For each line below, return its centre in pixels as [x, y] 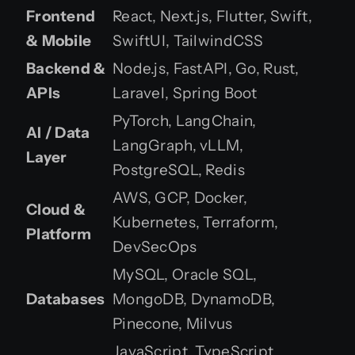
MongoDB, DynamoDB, [194, 299]
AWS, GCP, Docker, [180, 197]
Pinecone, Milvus [173, 323]
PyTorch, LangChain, [185, 120]
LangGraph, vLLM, [178, 145]
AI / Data [58, 132]
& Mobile [59, 40]
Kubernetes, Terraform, [196, 222]
